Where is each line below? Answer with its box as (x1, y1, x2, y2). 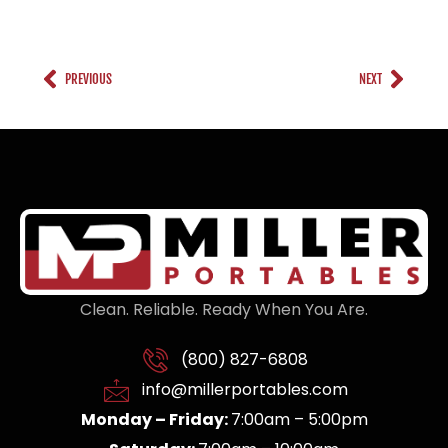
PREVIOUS (65, 70, 112, 87)
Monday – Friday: (80, 408, 231, 432)
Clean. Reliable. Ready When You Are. (80, 298, 368, 322)
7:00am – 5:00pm (230, 408, 368, 432)
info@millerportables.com (141, 378, 348, 402)
